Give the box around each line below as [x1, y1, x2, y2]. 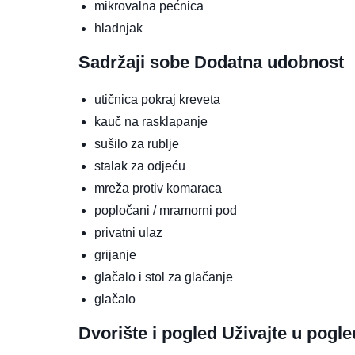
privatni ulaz [94, 226, 162, 240]
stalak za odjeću [94, 159, 185, 174]
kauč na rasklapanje [94, 115, 208, 129]
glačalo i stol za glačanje [94, 270, 233, 284]
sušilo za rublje [94, 137, 179, 151]
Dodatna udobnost [194, 52, 344, 73]
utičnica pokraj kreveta [94, 93, 220, 107]
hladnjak [94, 21, 143, 36]
